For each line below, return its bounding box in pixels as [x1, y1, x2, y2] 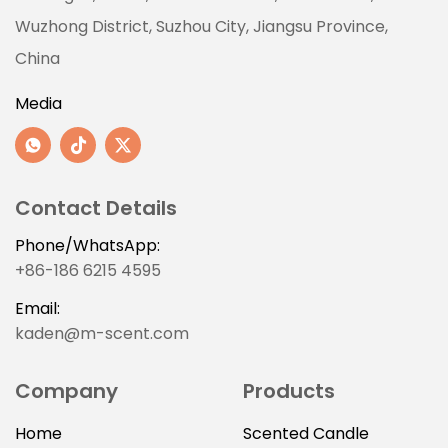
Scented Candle [243, 422, 369, 446]
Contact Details [15, 194, 177, 223]
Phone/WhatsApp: [15, 234, 160, 258]
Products [243, 377, 335, 406]
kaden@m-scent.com [15, 322, 189, 346]
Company [15, 377, 118, 406]
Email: [15, 297, 60, 321]
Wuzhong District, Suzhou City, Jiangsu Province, [15, 15, 388, 39]
